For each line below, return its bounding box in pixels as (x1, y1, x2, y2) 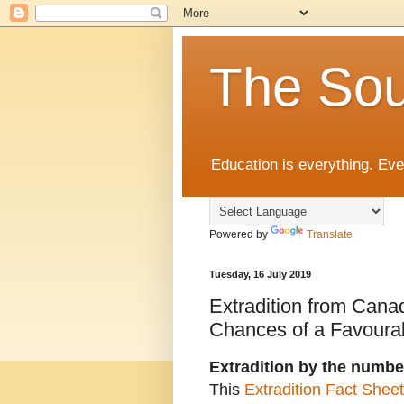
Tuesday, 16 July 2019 (209, 269, 311, 280)
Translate (307, 228, 353, 242)
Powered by (209, 228, 271, 242)
